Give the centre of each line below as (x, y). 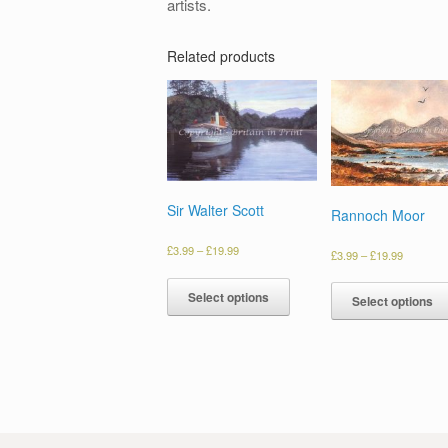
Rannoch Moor (377, 214)
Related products (221, 55)
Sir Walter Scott (215, 210)
